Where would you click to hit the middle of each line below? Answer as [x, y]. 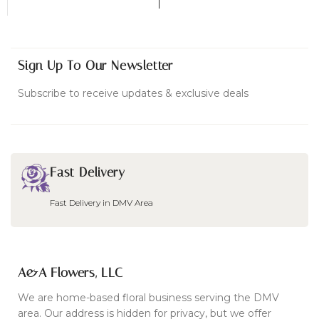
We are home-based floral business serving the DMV [148, 298]
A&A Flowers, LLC [70, 273]
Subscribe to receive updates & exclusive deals [133, 94]
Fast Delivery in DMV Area [101, 203]
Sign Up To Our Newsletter [95, 66]
